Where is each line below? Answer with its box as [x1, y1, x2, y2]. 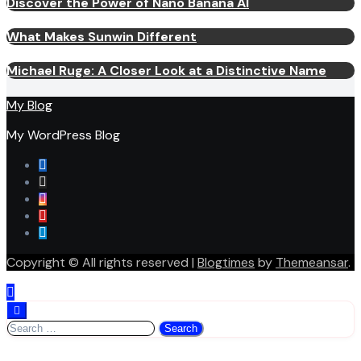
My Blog [6, 96, 52, 114]
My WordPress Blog [6, 126, 120, 143]
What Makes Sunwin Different [6, 27, 197, 45]
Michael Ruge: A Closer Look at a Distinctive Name [6, 62, 326, 80]
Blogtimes [197, 253, 255, 271]
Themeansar [276, 253, 348, 271]
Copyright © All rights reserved [6, 253, 189, 271]
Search [6, 317, 48, 335]
